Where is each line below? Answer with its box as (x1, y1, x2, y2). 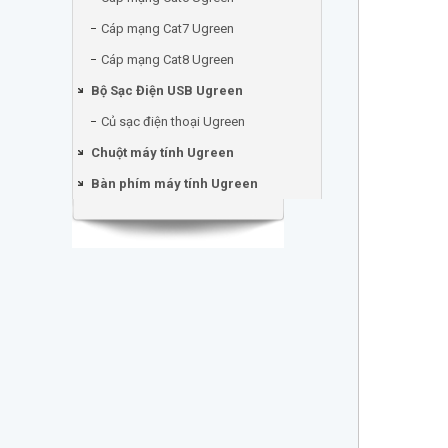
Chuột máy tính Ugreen (91, 145, 234, 160)
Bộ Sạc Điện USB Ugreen (91, 83, 243, 98)
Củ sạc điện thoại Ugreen (101, 114, 245, 129)
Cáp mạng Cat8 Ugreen (101, 52, 234, 67)
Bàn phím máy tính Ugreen (91, 176, 258, 191)
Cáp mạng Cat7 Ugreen (101, 21, 234, 36)
